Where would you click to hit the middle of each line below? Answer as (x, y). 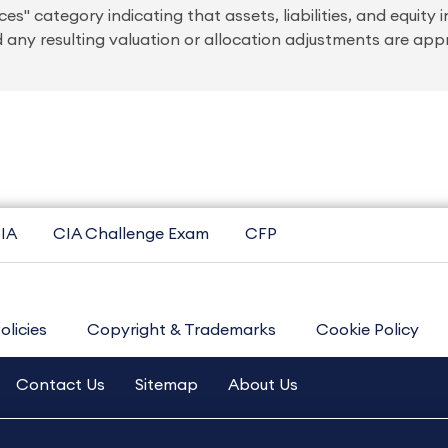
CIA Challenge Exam (131, 234)
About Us (263, 385)
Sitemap (166, 385)
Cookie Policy (367, 330)
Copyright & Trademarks (181, 330)
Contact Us (60, 385)
